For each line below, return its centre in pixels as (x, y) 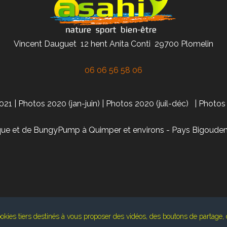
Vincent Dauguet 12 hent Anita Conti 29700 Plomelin (113, 44)
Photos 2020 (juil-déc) (147, 104)
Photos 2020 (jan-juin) (59, 104)
